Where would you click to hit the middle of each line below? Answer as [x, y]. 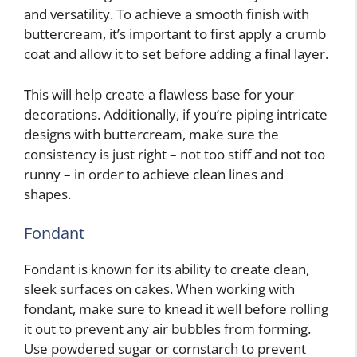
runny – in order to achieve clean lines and [154, 174]
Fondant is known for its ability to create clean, [167, 269]
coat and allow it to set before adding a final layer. [176, 54]
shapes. [47, 194]
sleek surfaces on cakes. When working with [159, 289]
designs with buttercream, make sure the [151, 134]
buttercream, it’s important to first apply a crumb [175, 34]
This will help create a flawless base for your [159, 94]
